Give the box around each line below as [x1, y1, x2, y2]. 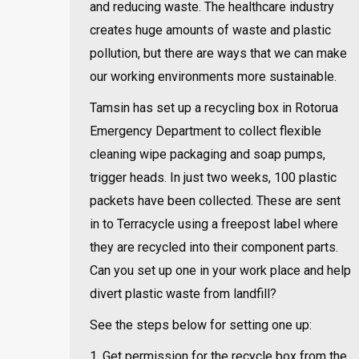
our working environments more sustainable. [90, 69, 337, 84]
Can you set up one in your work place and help [90, 263, 351, 278]
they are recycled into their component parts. [90, 240, 338, 255]
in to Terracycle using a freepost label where [90, 216, 338, 232]
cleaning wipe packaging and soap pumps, [90, 147, 325, 162]
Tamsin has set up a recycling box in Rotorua [90, 100, 338, 115]
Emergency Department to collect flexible [90, 123, 321, 139]
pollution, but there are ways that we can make [90, 46, 347, 61]
